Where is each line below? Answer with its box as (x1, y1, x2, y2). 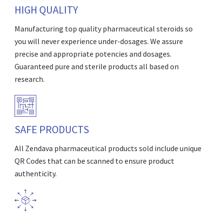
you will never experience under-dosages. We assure (15, 36, 183, 46)
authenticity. (15, 169, 57, 179)
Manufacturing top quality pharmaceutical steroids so (15, 24, 193, 34)
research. (15, 74, 45, 84)
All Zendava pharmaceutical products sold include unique (15, 143, 201, 154)
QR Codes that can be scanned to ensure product (15, 156, 174, 166)
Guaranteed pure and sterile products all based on (15, 62, 179, 72)
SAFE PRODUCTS (15, 123, 89, 137)
